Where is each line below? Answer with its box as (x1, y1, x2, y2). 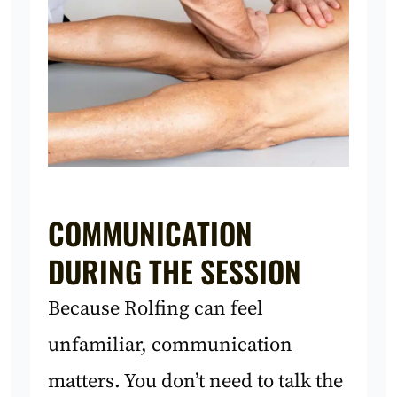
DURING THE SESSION (48, 248, 302, 293)
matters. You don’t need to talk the (48, 368, 344, 394)
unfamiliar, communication (48, 331, 293, 358)
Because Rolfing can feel (48, 295, 264, 322)
